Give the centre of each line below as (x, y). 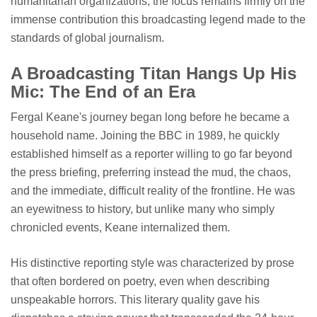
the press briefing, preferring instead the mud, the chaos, (151, 172)
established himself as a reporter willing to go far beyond (151, 154)
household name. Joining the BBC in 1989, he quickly (145, 135)
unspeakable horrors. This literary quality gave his (135, 299)
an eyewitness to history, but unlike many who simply (143, 209)
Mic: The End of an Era (103, 92)
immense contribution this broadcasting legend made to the (158, 20)
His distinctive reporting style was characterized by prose (152, 263)
